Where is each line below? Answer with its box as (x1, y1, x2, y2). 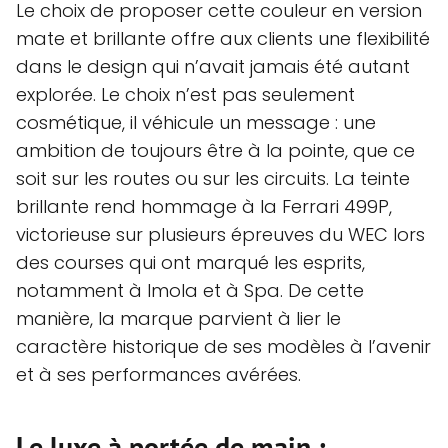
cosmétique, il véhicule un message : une (16, 109, 376, 135)
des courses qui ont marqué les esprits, (16, 249, 365, 275)
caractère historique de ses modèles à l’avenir (16, 333, 431, 359)
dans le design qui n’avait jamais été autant (16, 53, 410, 79)
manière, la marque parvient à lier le (16, 305, 341, 331)
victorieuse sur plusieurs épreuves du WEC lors (16, 221, 425, 247)
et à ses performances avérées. (16, 361, 301, 387)
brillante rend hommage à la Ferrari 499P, (16, 193, 392, 219)
